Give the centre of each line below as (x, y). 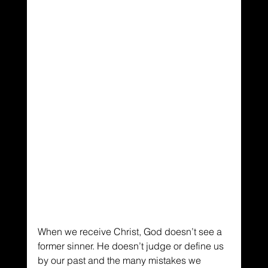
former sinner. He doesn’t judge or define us (132, 246)
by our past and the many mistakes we (120, 260)
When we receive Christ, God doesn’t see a (131, 231)
